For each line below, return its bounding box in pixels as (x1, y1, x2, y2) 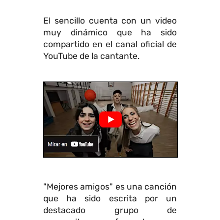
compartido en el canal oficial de (43, 39, 177, 49)
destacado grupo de (43, 205, 177, 215)
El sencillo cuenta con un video (43, 16, 177, 26)
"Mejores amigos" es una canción (43, 182, 177, 192)
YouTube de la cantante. (43, 51, 139, 61)
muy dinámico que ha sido (43, 27, 177, 37)
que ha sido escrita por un (43, 193, 177, 203)
